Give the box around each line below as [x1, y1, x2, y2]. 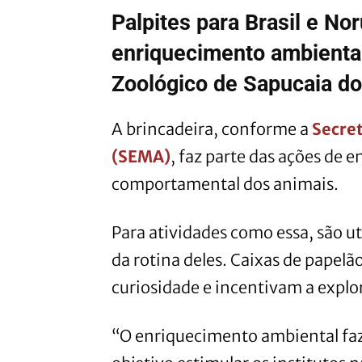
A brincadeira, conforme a [112, 119, 312, 140]
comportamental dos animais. [112, 174, 339, 195]
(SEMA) [112, 146, 170, 167]
